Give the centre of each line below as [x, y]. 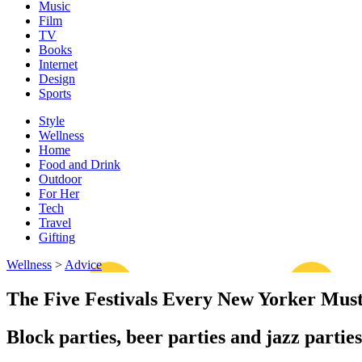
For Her [59, 194]
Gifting [57, 237]
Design [57, 79]
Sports [55, 93]
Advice [83, 265]
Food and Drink [80, 164]
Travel [55, 223]
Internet [58, 64]
